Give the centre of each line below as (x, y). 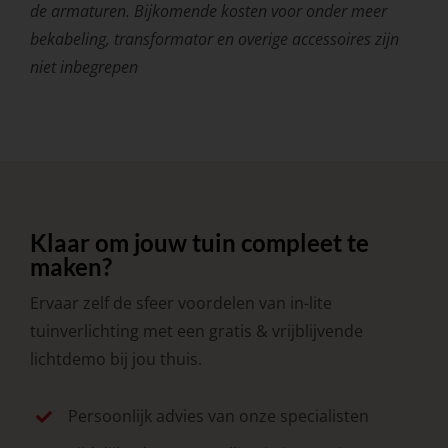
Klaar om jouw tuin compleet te (199, 243)
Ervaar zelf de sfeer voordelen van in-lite (180, 303)
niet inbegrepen (83, 67)
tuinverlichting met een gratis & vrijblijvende (196, 331)
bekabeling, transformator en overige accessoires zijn (214, 39)
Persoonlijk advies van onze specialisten (219, 416)
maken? (70, 267)
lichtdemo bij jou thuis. (115, 359)
